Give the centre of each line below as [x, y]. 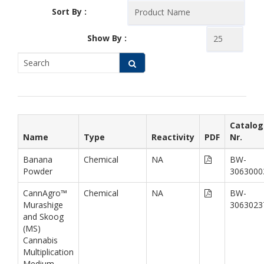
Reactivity [173, 137]
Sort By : [69, 11]
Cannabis [40, 240]
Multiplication [48, 252]
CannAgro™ [45, 193]
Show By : [107, 38]
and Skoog [43, 216]
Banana [38, 159]
